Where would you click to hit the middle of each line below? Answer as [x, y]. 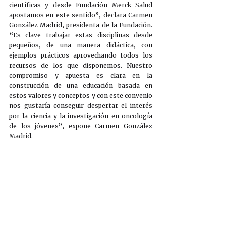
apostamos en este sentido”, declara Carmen [81, 15]
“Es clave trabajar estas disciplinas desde [81, 35]
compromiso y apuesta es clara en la [81, 76]
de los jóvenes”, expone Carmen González [81, 126]
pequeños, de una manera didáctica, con [81, 45]
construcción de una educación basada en [81, 86]
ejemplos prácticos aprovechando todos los [81, 55]
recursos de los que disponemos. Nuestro [81, 66]
